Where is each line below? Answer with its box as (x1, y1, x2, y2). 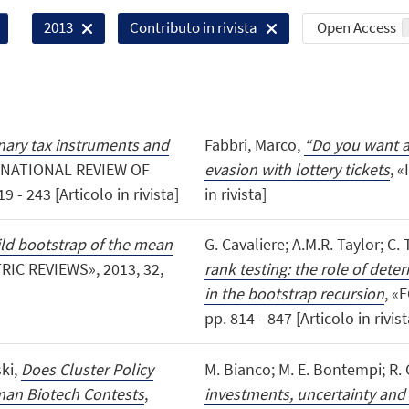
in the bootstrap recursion (204, 283, 384, 305)
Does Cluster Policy (20, 358, 153, 380)
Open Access (316, 17, 396, 38)
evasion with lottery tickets (204, 159, 390, 181)
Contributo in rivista (130, 17, 258, 38)
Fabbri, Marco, (204, 134, 304, 156)
